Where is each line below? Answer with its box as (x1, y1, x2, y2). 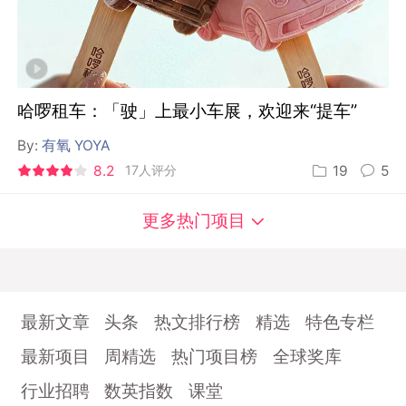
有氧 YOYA (42, 137, 111, 155)
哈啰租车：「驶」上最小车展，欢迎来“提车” (17, 100, 358, 122)
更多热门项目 (141, 209, 246, 232)
